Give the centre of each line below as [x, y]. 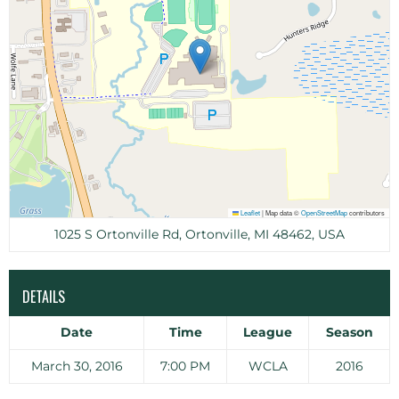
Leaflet [249, 212]
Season [349, 332]
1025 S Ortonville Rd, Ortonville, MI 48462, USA [199, 234]
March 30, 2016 [77, 366]
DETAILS [44, 297]
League [268, 332]
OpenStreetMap [324, 212]
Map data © [282, 212]
